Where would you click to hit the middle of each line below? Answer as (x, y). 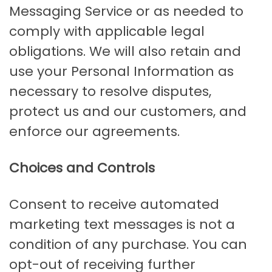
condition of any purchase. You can (128, 245)
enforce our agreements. (94, 132)
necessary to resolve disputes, (110, 92)
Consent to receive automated (114, 205)
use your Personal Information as (121, 72)
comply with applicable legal (107, 32)
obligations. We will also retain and (125, 52)
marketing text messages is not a (122, 225)
